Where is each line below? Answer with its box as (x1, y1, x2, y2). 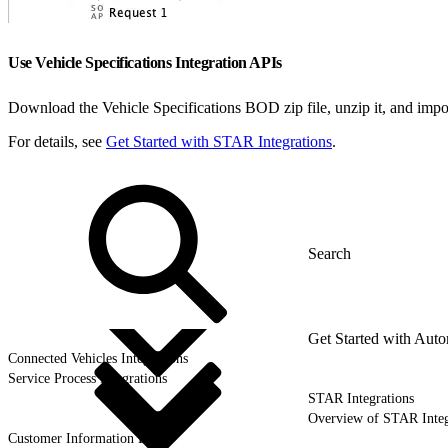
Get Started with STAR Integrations (106, 132, 332, 150)
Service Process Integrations (8, 370, 167, 386)
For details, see (8, 132, 106, 150)
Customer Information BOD (8, 430, 167, 446)
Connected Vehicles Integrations (8, 350, 188, 366)
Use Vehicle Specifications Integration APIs (8, 53, 286, 71)
